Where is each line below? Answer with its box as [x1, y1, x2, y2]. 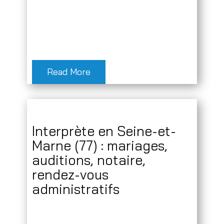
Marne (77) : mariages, [32, 137, 167, 154]
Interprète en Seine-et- [32, 122, 176, 140]
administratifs [32, 180, 119, 198]
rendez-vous [32, 166, 108, 183]
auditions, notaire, [32, 151, 145, 169]
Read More [47, 66, 90, 78]
